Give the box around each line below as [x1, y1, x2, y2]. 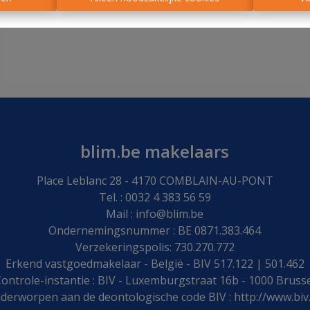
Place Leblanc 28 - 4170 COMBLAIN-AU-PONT [36, 172, 273, 188]
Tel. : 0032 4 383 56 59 [98, 189, 211, 205]
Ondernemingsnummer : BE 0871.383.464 [48, 222, 262, 238]
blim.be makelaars [80, 139, 230, 163]
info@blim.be [136, 206, 204, 221]
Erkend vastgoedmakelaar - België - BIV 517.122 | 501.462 [5, 255, 304, 271]
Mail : [106, 206, 136, 221]
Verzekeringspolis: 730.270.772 [75, 239, 235, 255]
